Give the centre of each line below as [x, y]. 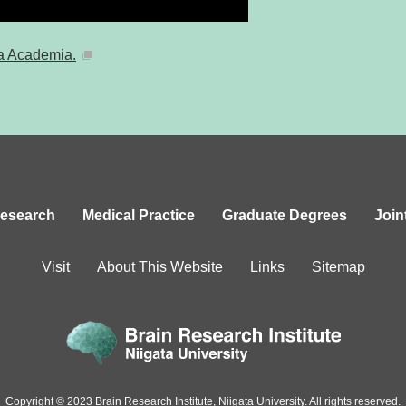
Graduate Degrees [284, 215]
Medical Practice [138, 215]
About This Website [159, 267]
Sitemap [338, 267]
